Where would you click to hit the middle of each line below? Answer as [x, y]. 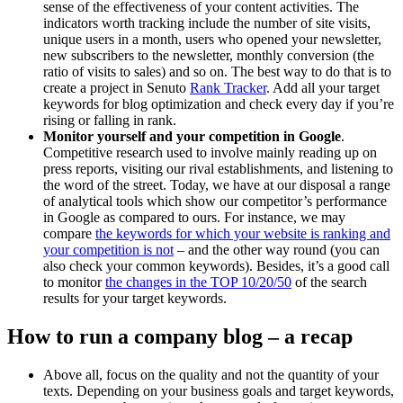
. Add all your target [323, 87]
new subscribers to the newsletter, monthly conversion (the [209, 55]
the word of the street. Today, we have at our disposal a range [217, 184]
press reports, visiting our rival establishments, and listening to [218, 168]
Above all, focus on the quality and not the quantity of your [211, 374]
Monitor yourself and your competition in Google [192, 136]
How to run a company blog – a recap [180, 336]
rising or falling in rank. [110, 120]
